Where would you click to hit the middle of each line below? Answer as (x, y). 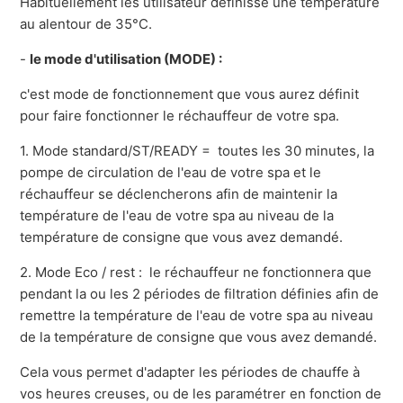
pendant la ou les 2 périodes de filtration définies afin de (200, 294)
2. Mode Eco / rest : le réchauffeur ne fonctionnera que (196, 273)
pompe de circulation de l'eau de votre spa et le (171, 173)
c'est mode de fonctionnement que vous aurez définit (190, 94)
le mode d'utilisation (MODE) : (126, 59)
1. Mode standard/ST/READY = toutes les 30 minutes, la (197, 151)
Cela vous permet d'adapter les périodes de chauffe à (190, 372)
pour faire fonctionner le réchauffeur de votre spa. (180, 116)
